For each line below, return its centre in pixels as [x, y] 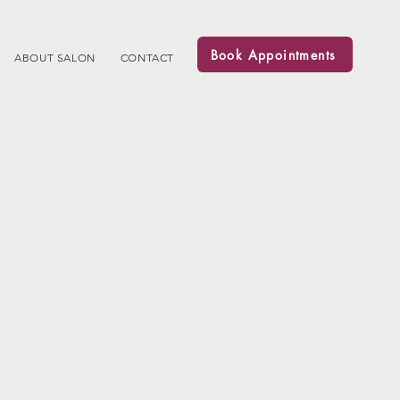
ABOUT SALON [55, 58]
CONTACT [147, 58]
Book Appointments [273, 54]
